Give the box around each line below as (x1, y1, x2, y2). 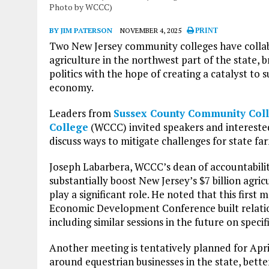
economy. (49, 80, 94, 94)
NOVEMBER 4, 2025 (120, 25, 181, 35)
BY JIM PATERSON (49, 25, 112, 35)
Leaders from (49, 106, 113, 120)
